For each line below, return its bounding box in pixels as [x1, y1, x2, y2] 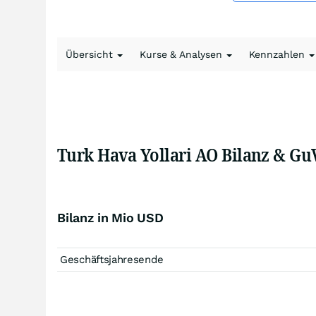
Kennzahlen [249, 49, 308, 60]
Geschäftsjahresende [60, 253, 164, 266]
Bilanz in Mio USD [57, 210, 164, 225]
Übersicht [66, 49, 116, 60]
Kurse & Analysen [140, 49, 225, 60]
